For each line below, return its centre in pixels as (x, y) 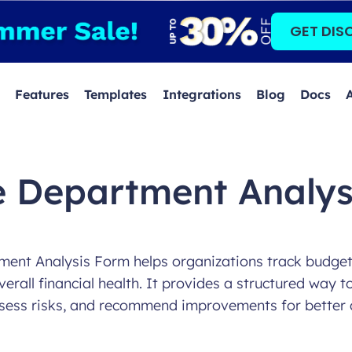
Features (42, 94)
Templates (116, 94)
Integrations (202, 94)
